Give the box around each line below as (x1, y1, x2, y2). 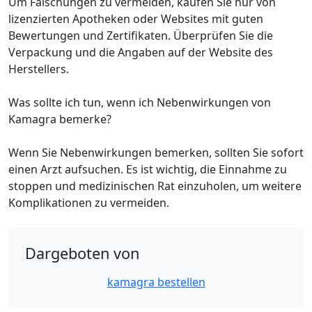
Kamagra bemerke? (8, 111, 111, 127)
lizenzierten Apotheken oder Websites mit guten (8, 11, 263, 26)
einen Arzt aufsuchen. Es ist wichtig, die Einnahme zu (8, 162, 287, 177)
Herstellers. (8, 61, 69, 77)
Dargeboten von (25, 243, 139, 263)
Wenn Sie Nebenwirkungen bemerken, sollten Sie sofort (8, 145, 304, 160)
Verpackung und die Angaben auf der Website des (8, 45, 273, 60)
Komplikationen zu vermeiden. (8, 195, 169, 210)
